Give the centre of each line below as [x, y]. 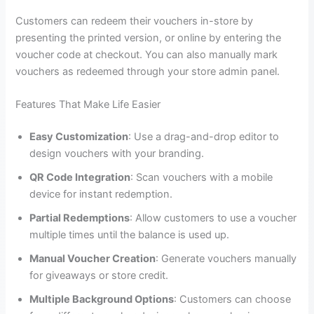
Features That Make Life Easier [88, 105]
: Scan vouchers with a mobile [202, 178]
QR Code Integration [80, 178]
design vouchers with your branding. [117, 154]
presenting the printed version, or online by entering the [149, 37]
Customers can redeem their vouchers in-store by [135, 21]
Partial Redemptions [80, 218]
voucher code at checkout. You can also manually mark [147, 54]
